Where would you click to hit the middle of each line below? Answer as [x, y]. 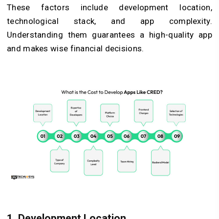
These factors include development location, [109, 7]
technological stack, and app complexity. [109, 21]
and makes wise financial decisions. [76, 48]
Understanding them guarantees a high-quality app [109, 34]
